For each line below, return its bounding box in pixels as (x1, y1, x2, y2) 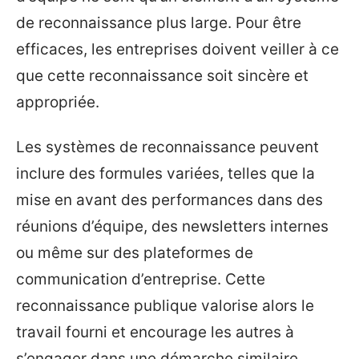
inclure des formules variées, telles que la (16, 163, 315, 183)
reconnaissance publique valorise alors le (16, 296, 314, 315)
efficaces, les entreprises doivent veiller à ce (16, 40, 339, 58)
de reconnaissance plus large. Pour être (16, 14, 301, 32)
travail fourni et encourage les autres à (16, 322, 294, 341)
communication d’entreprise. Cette (16, 269, 265, 288)
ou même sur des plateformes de (16, 243, 253, 262)
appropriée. (16, 93, 99, 111)
